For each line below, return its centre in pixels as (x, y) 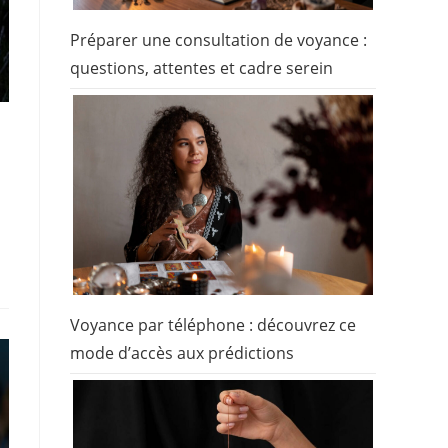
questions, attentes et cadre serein (201, 68)
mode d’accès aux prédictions (182, 353)
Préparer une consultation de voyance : (218, 40)
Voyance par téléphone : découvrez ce (213, 325)
